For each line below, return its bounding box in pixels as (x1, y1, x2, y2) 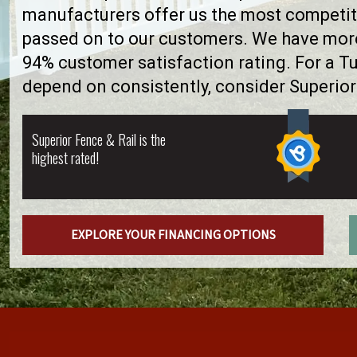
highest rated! (32, 147, 99, 168)
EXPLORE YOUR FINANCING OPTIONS (70, 226, 276, 244)
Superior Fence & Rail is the (32, 129, 166, 150)
